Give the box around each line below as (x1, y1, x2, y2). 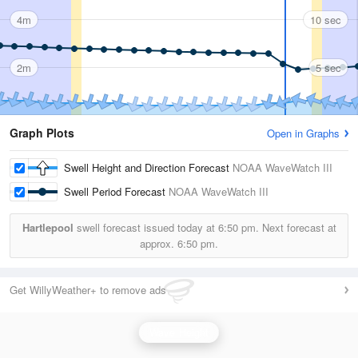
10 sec (310, 11, 341, 27)
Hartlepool (22, 220, 74, 235)
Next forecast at (258, 220, 336, 235)
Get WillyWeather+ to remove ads (10, 282, 166, 297)
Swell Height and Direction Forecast (64, 160, 233, 175)
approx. (140, 236, 177, 251)
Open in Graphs (267, 125, 340, 141)
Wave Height (149, 324, 209, 340)
